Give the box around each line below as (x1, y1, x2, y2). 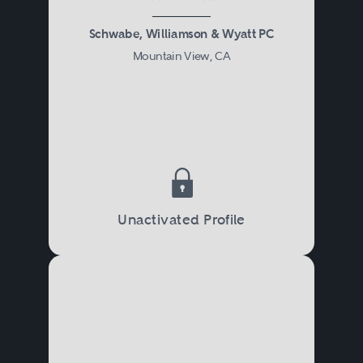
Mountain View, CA (132, 49, 231, 62)
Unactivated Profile (117, 210, 246, 228)
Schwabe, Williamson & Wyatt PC (88, 25, 275, 41)
